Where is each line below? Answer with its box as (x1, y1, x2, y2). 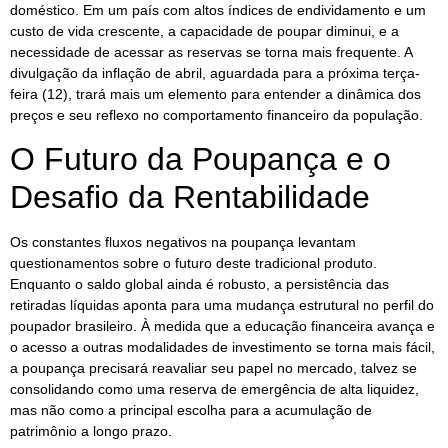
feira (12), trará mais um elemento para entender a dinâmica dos (10, 85, 421, 102)
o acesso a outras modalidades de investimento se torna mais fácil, (10, 339, 435, 356)
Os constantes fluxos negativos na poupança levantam (10, 234, 356, 251)
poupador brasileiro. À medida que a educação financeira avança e (10, 318, 435, 335)
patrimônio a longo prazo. (10, 423, 172, 440)
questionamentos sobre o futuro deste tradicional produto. (10, 255, 377, 272)
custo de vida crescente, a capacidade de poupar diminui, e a (10, 22, 399, 39)
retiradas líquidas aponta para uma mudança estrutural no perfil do (10, 297, 434, 314)
